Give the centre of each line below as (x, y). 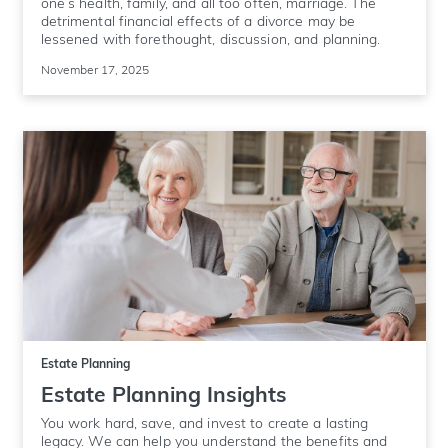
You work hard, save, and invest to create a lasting (204, 422)
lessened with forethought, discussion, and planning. (210, 38)
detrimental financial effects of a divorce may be (198, 20)
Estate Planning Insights (163, 393)
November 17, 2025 (94, 69)
